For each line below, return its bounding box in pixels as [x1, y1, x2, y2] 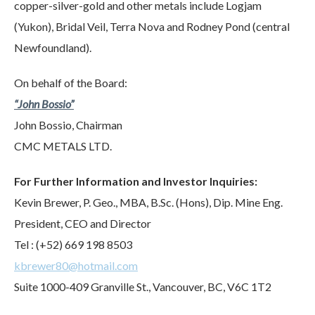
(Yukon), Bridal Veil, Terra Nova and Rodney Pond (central [14, 20, 290, 33]
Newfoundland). [14, 41, 91, 54]
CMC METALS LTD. [14, 139, 112, 153]
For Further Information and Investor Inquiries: [14, 174, 257, 188]
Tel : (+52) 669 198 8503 [14, 238, 132, 251]
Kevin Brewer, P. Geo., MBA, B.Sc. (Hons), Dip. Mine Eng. [14, 195, 283, 209]
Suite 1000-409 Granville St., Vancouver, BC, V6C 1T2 [14, 280, 271, 293]
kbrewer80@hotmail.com [14, 259, 138, 272]
